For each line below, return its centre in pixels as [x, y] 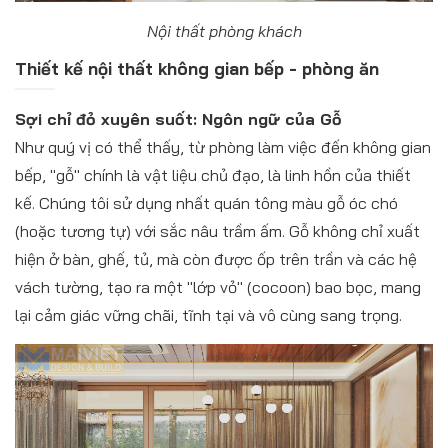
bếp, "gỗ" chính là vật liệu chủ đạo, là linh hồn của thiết [213, 175]
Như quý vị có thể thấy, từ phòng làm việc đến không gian [223, 147]
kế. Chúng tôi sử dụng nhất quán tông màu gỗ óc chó [206, 203]
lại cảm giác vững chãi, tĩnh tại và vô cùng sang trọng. [208, 315]
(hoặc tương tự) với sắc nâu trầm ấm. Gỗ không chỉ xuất [217, 231]
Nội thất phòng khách [224, 31]
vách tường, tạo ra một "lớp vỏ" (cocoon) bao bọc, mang [218, 287]
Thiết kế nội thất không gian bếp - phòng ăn [197, 69]
